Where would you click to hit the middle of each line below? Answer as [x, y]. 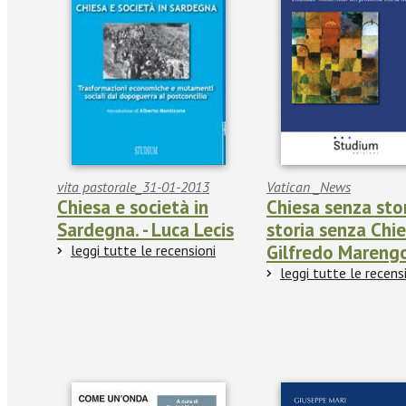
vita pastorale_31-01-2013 [133, 187]
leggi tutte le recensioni [143, 251]
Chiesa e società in [133, 208]
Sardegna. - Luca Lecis [145, 230]
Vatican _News [309, 187]
